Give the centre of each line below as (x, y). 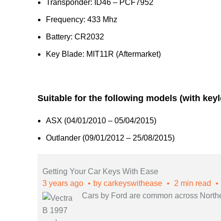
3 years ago (64, 183)
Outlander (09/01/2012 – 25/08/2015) (110, 138)
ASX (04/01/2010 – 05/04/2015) (101, 121)
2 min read (193, 183)
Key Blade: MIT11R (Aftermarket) (103, 54)
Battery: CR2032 (75, 37)
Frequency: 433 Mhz (82, 19)
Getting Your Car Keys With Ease (100, 171)
